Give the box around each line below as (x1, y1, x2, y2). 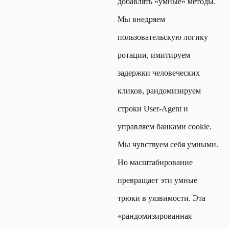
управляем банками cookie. (118, 122, 212, 131)
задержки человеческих (118, 68, 200, 77)
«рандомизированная (118, 212, 192, 220)
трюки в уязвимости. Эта (118, 194, 205, 202)
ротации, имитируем (118, 51, 190, 59)
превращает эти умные (118, 176, 197, 185)
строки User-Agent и (118, 104, 188, 113)
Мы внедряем (118, 15, 165, 24)
